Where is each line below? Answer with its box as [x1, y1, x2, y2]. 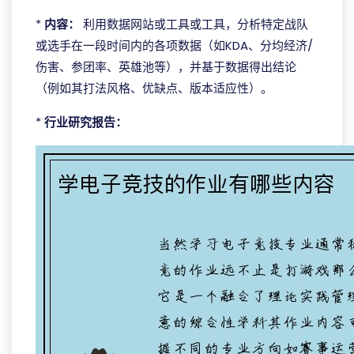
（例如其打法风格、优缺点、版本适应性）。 [36, 80, 273, 96]
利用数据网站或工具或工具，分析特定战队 [80, 16, 308, 32]
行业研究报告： [44, 114, 127, 130]
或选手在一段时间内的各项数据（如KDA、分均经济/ [36, 37, 313, 54]
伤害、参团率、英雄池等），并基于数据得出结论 [36, 58, 296, 75]
